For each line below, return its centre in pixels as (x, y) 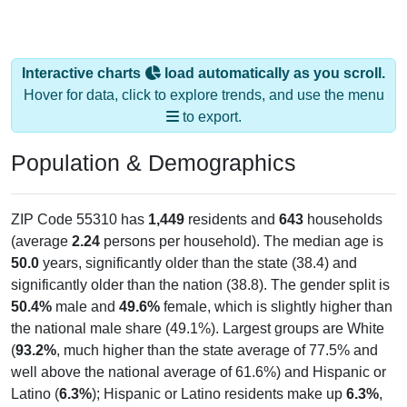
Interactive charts (83, 73)
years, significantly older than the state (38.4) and (198, 263)
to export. (210, 116)
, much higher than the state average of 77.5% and (217, 350)
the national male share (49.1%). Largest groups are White (198, 328)
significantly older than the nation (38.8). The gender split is (200, 284)
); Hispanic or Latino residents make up (219, 393)
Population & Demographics (154, 162)
